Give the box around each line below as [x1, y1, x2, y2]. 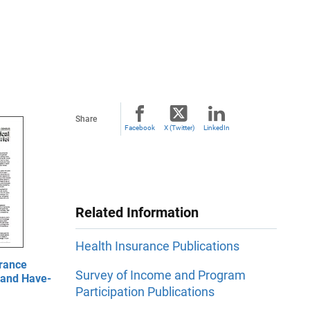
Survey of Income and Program [75, 268, 246, 283]
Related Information [75, 204, 199, 221]
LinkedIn [203, 124, 230, 131]
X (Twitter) [163, 124, 194, 131]
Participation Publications [75, 284, 215, 300]
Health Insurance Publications [75, 239, 239, 254]
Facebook [125, 124, 155, 131]
